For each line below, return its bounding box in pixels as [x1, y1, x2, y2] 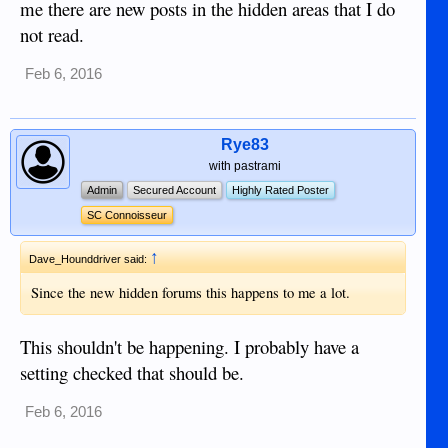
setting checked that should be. [20, 359, 244, 385]
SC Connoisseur [87, 209, 167, 221]
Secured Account [133, 184, 216, 196]
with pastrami [208, 159, 281, 173]
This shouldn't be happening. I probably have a [20, 333, 359, 359]
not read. [20, 22, 84, 47]
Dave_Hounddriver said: [29, 253, 150, 265]
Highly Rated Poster [232, 184, 329, 196]
